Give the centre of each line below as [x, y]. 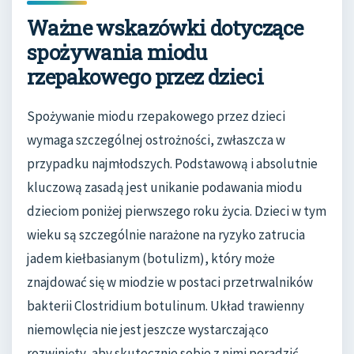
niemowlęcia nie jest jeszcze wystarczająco [148, 329]
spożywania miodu [117, 53]
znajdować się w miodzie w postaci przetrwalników [170, 282]
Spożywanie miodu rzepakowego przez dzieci [156, 116]
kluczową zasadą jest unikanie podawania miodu [165, 187]
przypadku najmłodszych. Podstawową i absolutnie [172, 163]
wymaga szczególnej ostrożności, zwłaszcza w [156, 139]
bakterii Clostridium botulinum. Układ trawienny [166, 305]
